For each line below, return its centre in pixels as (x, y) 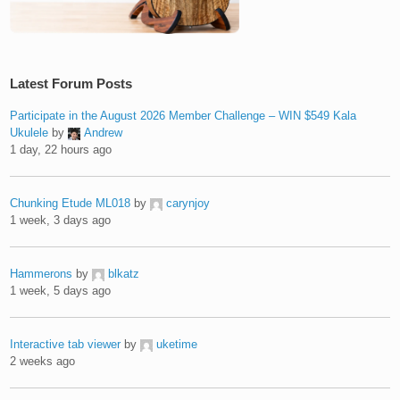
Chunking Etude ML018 (71, 203)
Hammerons (42, 273)
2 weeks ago (43, 361)
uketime (177, 344)
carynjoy (188, 203)
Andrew (104, 132)
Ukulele (29, 132)
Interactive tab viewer (66, 344)
